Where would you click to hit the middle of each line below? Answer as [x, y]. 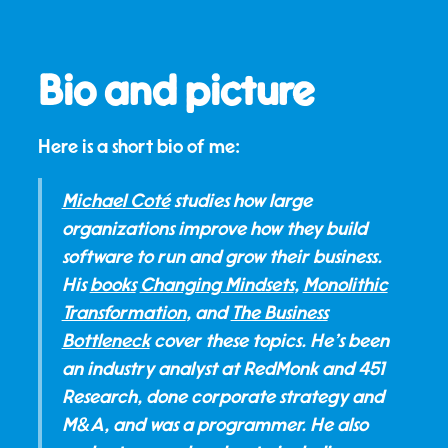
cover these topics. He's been [269, 341]
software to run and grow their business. [221, 257]
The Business [279, 313]
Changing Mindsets [216, 285]
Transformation [123, 313]
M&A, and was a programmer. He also [214, 425]
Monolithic [345, 285]
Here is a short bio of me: [139, 147]
